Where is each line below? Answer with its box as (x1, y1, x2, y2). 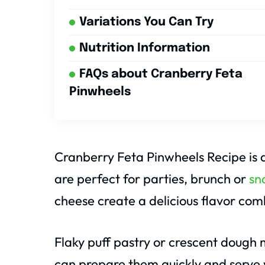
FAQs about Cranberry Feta (79, 68, 243, 81)
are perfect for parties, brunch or (54, 170, 249, 188)
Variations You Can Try (79, 16, 214, 29)
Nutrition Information (79, 42, 210, 55)
